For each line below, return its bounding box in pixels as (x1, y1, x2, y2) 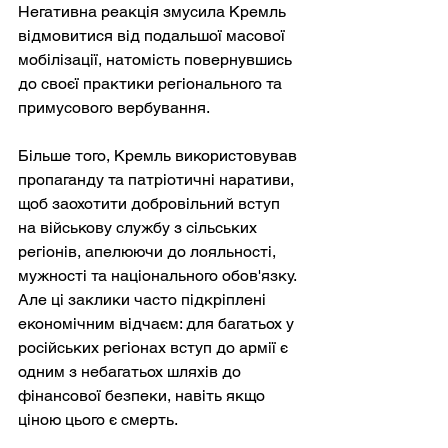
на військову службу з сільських (18, 217, 261, 237)
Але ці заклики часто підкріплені (18, 289, 270, 309)
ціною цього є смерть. (18, 409, 178, 429)
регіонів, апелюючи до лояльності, (18, 241, 280, 261)
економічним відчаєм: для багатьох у (18, 313, 298, 333)
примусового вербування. (18, 97, 210, 117)
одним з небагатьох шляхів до (18, 361, 245, 381)
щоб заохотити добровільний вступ (18, 193, 284, 213)
